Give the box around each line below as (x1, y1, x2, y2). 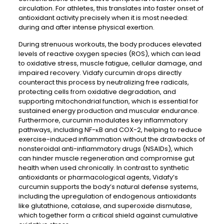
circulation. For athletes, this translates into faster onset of (18, 3, 203, 13)
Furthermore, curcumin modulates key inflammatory (18, 115, 187, 125)
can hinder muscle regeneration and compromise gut (18, 153, 194, 163)
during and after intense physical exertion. (18, 22, 154, 32)
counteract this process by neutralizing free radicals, (18, 77, 189, 87)
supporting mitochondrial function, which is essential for (18, 96, 198, 106)
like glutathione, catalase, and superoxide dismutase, (18, 201, 192, 210)
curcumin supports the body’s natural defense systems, (18, 182, 198, 191)
